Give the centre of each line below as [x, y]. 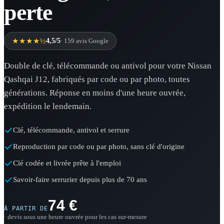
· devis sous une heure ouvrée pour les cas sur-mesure [75, 217]
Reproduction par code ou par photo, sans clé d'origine [99, 146]
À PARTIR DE [26, 208]
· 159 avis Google [84, 41]
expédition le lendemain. [48, 106]
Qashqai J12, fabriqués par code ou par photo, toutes [97, 79]
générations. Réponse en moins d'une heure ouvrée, [95, 93]
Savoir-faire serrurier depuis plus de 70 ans [80, 179]
